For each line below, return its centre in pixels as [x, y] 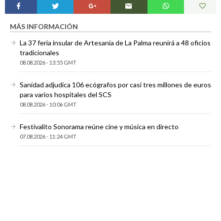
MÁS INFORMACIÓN [44, 26]
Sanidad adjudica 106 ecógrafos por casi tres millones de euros [115, 84]
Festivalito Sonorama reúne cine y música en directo [99, 126]
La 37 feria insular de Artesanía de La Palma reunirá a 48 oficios [115, 42]
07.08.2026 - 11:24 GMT [48, 136]
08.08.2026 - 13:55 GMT [48, 62]
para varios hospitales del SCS [66, 94]
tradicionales [39, 52]
